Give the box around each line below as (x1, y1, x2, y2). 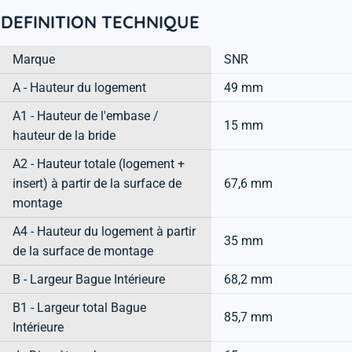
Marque (13, 52, 55, 68)
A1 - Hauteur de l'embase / (13, 108, 159, 124)
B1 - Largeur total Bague (13, 300, 146, 316)
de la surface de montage (13, 244, 153, 259)
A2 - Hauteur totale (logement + (13, 156, 185, 172)
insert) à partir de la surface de (13, 176, 181, 192)
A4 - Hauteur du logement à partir (13, 224, 196, 240)
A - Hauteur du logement (13, 80, 146, 96)
